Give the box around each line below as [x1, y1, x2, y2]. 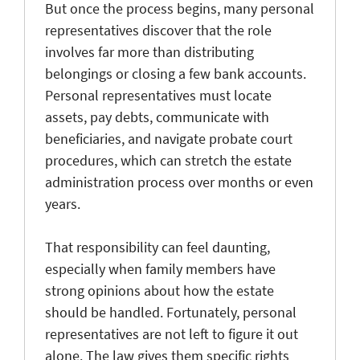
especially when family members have [45, 259, 276, 278]
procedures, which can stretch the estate [45, 150, 292, 170]
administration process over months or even [45, 172, 313, 191]
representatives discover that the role [45, 20, 272, 39]
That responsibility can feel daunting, [45, 237, 270, 256]
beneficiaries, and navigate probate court [45, 129, 292, 148]
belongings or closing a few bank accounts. [45, 63, 306, 83]
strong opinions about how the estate [45, 280, 274, 300]
